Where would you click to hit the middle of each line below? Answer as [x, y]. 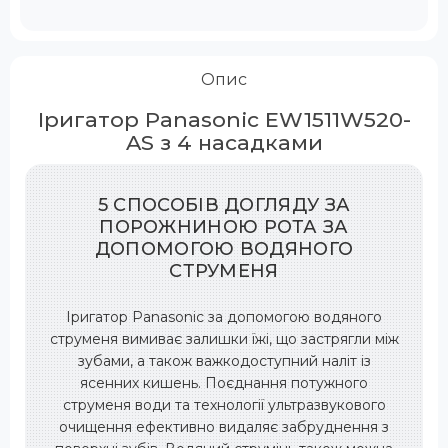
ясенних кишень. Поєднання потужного [224, 383]
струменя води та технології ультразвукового [224, 405]
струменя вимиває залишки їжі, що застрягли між [224, 339]
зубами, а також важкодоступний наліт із [224, 361]
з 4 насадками [238, 142]
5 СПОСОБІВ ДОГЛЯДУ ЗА [224, 205]
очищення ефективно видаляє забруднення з [224, 427]
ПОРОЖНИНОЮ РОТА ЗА [224, 227]
